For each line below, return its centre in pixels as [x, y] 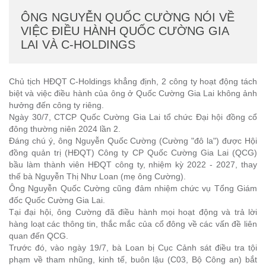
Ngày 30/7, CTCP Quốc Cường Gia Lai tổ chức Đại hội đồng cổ [133, 117]
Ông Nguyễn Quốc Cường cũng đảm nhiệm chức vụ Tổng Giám [133, 188]
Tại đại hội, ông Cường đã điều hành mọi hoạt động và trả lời [133, 212]
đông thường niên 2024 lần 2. [65, 129]
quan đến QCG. [39, 236]
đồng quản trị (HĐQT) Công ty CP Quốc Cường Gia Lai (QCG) [133, 153]
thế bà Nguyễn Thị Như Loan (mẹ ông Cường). [97, 176]
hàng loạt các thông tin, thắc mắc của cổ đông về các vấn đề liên [133, 224]
